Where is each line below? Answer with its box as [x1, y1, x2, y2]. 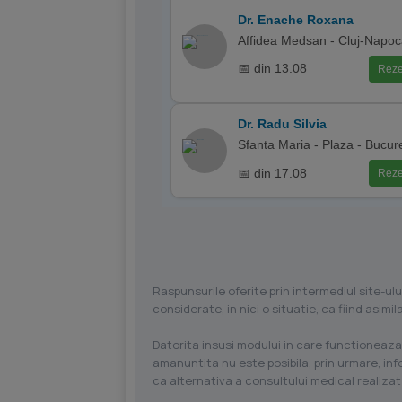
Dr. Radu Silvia [238, 117, 327, 131]
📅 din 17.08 [238, 165, 307, 180]
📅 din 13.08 [238, 61, 307, 75]
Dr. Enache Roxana [238, 12, 354, 27]
